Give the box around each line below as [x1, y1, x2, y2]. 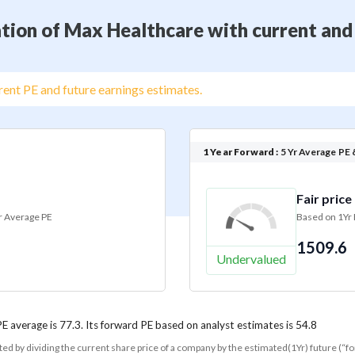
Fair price [296, 191, 352, 207]
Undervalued [216, 251, 286, 267]
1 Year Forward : [203, 146, 279, 158]
